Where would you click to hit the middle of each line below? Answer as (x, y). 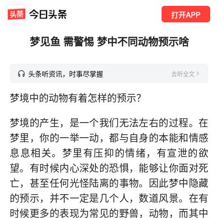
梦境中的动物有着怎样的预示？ (78, 98)
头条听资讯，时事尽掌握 (66, 73)
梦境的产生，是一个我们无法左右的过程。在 (109, 123)
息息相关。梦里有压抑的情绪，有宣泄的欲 (109, 153)
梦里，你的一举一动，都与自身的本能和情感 (109, 138)
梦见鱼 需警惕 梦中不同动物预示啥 (109, 41)
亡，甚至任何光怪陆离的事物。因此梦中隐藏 (109, 183)
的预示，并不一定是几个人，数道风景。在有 (109, 199)
